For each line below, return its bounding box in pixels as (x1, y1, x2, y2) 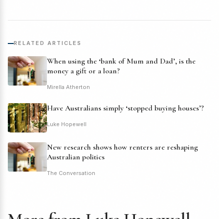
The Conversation (47, 170, 95, 177)
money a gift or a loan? (47, 66, 120, 76)
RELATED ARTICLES (14, 40, 82, 47)
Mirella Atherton (47, 84, 90, 91)
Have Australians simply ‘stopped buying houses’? (47, 103, 204, 113)
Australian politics (47, 152, 105, 162)
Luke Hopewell (47, 121, 87, 128)
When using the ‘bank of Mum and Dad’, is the (47, 56, 196, 66)
